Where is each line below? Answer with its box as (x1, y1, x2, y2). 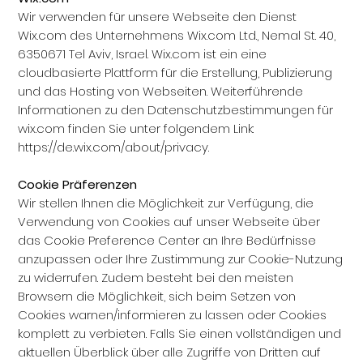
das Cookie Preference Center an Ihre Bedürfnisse (18, 232, 317, 249)
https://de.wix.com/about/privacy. (18, 139, 210, 156)
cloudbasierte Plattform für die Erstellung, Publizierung (18, 64, 333, 81)
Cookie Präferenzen (18, 176, 138, 193)
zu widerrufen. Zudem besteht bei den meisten (18, 269, 294, 286)
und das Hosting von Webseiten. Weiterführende (18, 83, 304, 100)
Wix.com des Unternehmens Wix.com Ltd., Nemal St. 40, (18, 27, 336, 44)
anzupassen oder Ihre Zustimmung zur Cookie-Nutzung (18, 250, 344, 267)
